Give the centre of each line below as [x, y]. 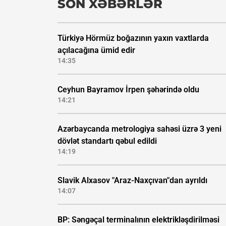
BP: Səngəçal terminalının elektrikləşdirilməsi [138, 220]
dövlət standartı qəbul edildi [107, 141]
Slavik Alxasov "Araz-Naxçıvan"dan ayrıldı [132, 181]
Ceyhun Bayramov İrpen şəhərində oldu [128, 90]
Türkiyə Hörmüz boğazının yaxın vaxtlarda [133, 38]
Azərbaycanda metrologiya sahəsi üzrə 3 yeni [139, 129]
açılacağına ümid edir [96, 50]
